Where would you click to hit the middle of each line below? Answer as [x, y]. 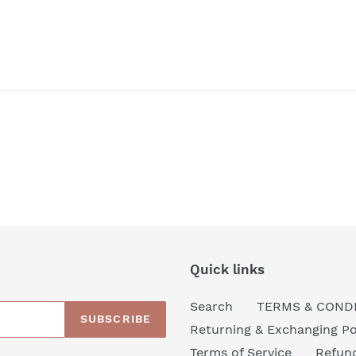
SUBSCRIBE [115, 319]
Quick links [227, 269]
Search [211, 306]
